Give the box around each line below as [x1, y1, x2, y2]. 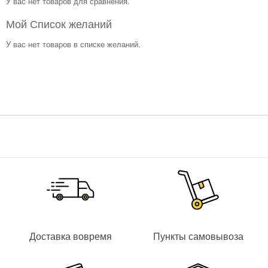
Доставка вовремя [29, 229, 112, 243]
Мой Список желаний [6, 16, 112, 32]
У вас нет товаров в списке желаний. [6, 38, 141, 50]
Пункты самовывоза [153, 229, 243, 243]
